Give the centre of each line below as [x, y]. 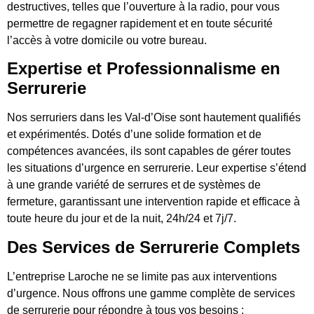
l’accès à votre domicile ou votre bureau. [107, 40]
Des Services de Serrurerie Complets [153, 247]
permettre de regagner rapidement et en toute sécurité [140, 23]
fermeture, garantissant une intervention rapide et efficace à [153, 202]
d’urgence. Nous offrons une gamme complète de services [151, 293]
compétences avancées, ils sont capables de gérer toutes [149, 151]
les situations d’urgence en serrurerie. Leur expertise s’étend [157, 168]
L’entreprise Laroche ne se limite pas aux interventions [142, 276]
